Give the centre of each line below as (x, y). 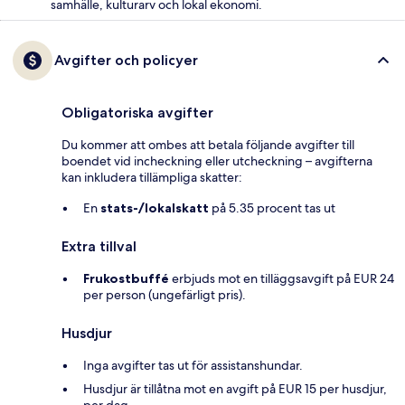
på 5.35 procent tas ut (272, 208)
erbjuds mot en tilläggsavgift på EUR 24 (282, 279)
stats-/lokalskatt (155, 208)
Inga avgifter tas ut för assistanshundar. (193, 366)
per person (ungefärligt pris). (165, 295)
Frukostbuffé (126, 279)
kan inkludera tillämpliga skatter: (152, 178)
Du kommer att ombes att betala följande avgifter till (208, 145)
